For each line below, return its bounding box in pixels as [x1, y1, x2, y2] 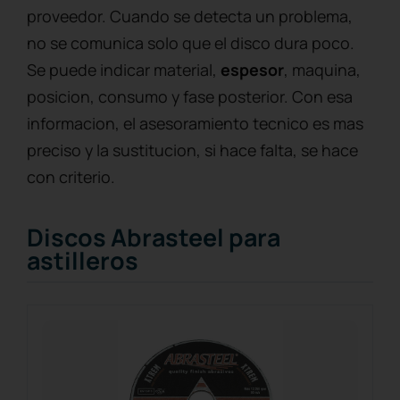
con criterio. [27, 165, 115, 187]
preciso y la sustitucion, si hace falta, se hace [27, 138, 358, 161]
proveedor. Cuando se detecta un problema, [27, 4, 353, 27]
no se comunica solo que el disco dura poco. [27, 31, 354, 54]
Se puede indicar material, [27, 58, 221, 80]
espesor [221, 58, 284, 80]
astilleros [27, 243, 138, 277]
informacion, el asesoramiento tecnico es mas [27, 112, 363, 134]
